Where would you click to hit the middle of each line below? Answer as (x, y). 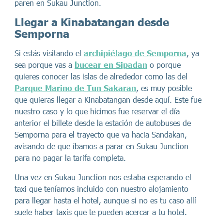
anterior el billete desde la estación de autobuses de (103, 123)
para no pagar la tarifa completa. (70, 158)
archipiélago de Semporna (135, 53)
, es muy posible (164, 88)
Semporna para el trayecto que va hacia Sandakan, (101, 134)
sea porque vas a (45, 65)
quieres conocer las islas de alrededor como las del (101, 76)
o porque (164, 65)
